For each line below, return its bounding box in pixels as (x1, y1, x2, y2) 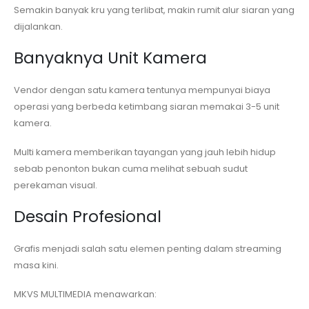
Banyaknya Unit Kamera (14, 46, 207, 69)
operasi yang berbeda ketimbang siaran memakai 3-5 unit (14, 99, 279, 113)
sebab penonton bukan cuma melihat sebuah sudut (14, 162, 248, 176)
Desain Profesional (14, 205, 161, 228)
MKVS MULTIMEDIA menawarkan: (14, 288, 157, 301)
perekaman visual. (14, 179, 97, 192)
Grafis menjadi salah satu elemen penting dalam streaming (14, 241, 281, 255)
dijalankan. (14, 20, 63, 34)
